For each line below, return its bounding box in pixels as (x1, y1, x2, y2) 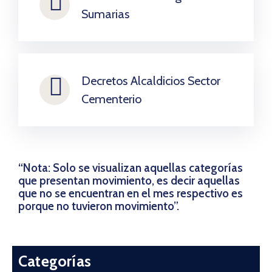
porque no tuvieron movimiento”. (18, 199, 179, 214)
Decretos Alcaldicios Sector (81, 73, 220, 89)
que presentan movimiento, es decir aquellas (18, 174, 240, 188)
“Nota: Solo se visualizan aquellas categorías (18, 161, 243, 175)
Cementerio (81, 92, 141, 107)
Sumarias (81, 7, 129, 22)
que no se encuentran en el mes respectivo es (18, 186, 243, 201)
